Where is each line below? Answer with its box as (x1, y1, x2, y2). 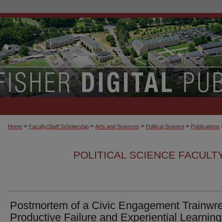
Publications (191, 123, 220, 129)
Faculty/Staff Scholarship (29, 123, 89, 129)
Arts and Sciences (95, 123, 139, 129)
